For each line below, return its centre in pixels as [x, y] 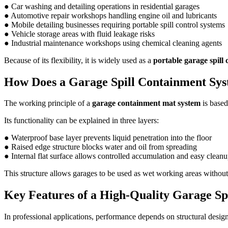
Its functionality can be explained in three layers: [81, 121]
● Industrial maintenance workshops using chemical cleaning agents [113, 43]
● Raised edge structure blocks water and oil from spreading [101, 147]
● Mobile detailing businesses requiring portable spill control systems [115, 24]
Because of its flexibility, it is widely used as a [79, 60]
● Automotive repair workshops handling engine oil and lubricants [110, 15]
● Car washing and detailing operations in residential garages [102, 6]
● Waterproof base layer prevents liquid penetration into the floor [108, 138]
